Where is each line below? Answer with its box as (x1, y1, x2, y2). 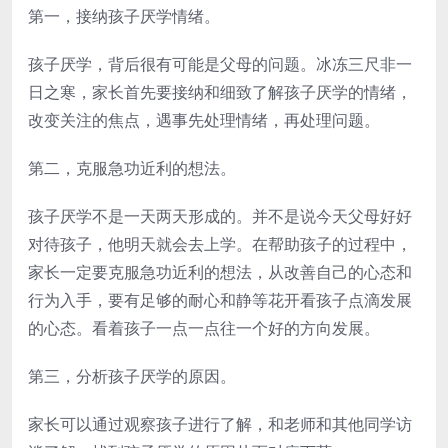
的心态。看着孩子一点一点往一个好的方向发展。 (28, 317, 380, 339)
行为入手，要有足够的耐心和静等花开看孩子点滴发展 (28, 289, 412, 311)
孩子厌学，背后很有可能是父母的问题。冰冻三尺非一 (28, 53, 412, 75)
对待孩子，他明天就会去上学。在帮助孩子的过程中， (28, 233, 412, 255)
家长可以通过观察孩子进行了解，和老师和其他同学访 (28, 413, 412, 435)
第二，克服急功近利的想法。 (28, 157, 236, 179)
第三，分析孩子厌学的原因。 (28, 365, 236, 387)
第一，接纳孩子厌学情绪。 (28, 5, 220, 27)
